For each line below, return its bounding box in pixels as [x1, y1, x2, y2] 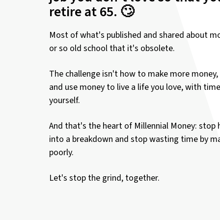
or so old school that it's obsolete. [49, 42, 175, 55]
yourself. [49, 94, 80, 107]
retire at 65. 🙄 [49, 1, 134, 22]
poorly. [49, 146, 74, 159]
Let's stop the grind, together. [49, 171, 160, 184]
